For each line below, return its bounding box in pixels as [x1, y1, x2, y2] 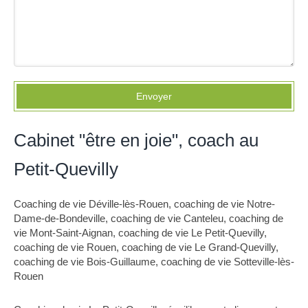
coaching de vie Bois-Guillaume [14, 256, 155, 267]
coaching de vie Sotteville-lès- [161, 256, 294, 267]
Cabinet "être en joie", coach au [14, 130, 258, 151]
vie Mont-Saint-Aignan [14, 227, 113, 239]
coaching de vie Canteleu [111, 212, 223, 224]
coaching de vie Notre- [174, 198, 275, 210]
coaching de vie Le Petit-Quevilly [118, 227, 264, 239]
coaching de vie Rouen [14, 241, 116, 253]
